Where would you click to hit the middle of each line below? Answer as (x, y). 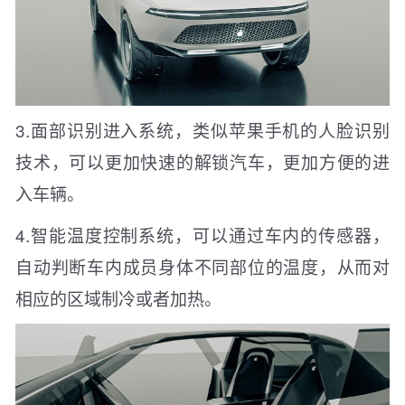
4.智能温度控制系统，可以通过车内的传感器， (202, 234)
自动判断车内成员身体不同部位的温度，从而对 (202, 266)
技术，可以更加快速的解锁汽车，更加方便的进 (202, 161)
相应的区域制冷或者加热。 (118, 297)
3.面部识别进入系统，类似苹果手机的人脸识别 (202, 129)
